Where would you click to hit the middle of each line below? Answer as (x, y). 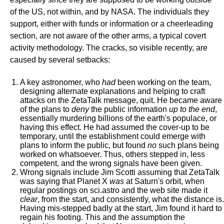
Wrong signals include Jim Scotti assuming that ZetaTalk (120, 172)
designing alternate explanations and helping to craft (112, 91)
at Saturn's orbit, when (164, 181)
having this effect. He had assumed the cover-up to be (115, 127)
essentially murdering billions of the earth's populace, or (118, 118)
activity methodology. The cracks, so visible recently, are (109, 48)
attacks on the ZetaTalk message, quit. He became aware (121, 100)
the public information (129, 109)
